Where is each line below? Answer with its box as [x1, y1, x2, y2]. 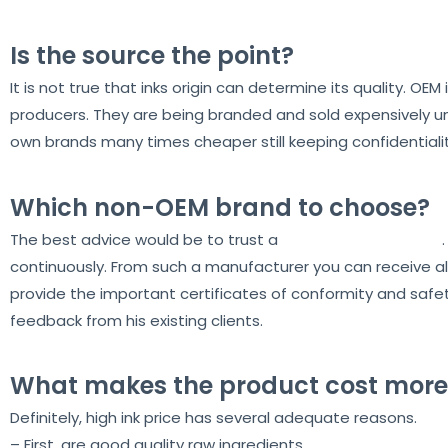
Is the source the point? [10, 39, 294, 73]
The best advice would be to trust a [10, 228, 278, 250]
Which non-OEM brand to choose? [10, 190, 430, 224]
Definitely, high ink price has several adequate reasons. [10, 406, 417, 428]
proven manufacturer [278, 228, 442, 250]
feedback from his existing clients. [10, 309, 263, 331]
